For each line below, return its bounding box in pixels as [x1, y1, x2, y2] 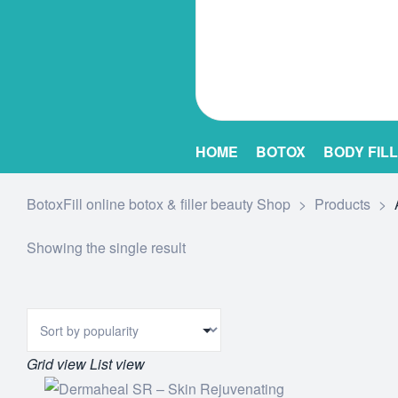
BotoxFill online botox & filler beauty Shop [27, 194, 291, 214]
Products [314, 194, 370, 214]
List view [90, 354, 145, 374]
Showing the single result [27, 237, 186, 258]
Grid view [27, 354, 86, 374]
